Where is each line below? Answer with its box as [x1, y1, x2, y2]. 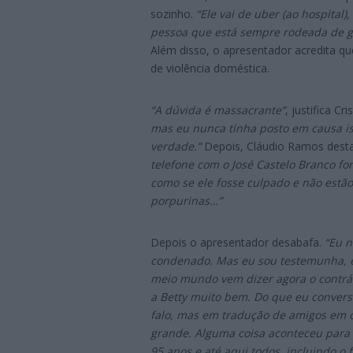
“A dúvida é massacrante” [150, 102, 285, 117]
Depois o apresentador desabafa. [150, 234, 325, 250]
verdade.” [150, 138, 201, 154]
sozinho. [150, 6, 196, 21]
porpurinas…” [150, 192, 222, 208]
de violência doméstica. [150, 60, 269, 76]
